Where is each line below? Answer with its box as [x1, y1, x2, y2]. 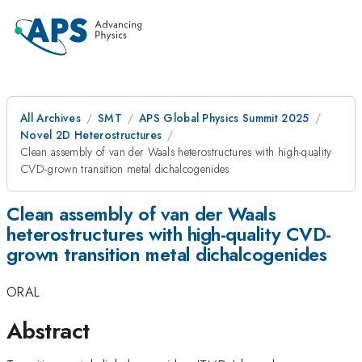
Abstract [6, 314, 90, 347]
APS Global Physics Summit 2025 [138, 110, 309, 126]
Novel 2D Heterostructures [20, 127, 162, 143]
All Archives [20, 110, 81, 126]
